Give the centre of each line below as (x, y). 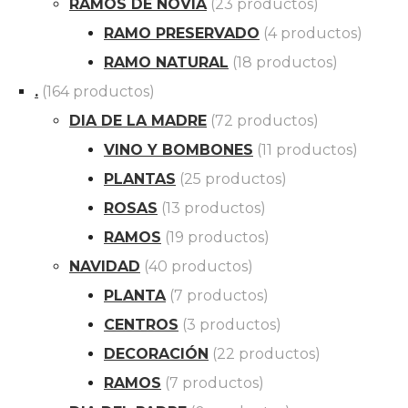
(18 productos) (285, 63)
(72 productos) (265, 121)
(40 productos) (199, 267)
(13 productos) (214, 209)
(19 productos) (217, 238)
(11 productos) (307, 150)
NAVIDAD (105, 267)
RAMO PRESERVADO (182, 34)
